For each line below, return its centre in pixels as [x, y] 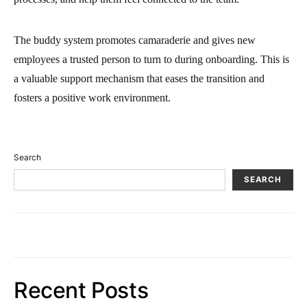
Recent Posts [81, 290]
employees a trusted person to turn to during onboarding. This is [151, 59]
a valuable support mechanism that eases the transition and [139, 78]
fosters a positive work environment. [92, 97]
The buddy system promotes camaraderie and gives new [135, 40]
